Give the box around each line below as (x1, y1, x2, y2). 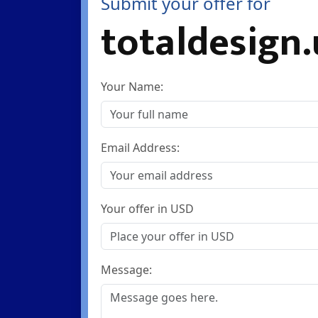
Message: (101, 262, 153, 278)
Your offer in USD (101, 201, 194, 216)
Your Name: (101, 79, 164, 94)
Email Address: (101, 140, 180, 155)
